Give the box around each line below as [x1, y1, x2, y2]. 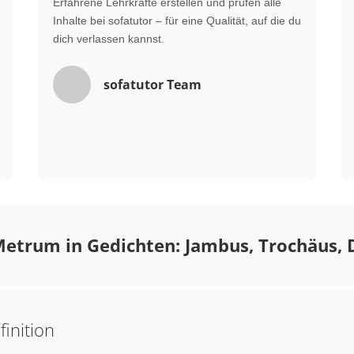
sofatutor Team [104, 76, 201, 93]
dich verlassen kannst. [53, 32, 164, 45]
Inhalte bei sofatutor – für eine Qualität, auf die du [53, 14, 301, 27]
